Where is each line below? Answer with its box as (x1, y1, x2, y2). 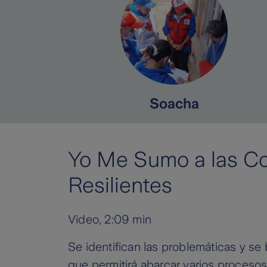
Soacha (149, 96, 199, 112)
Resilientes (68, 173, 172, 198)
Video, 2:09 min (68, 213, 151, 226)
